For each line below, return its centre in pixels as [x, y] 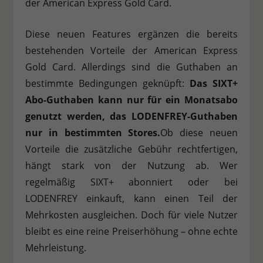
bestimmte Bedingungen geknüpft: [107, 84]
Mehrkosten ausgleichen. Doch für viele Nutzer [131, 215]
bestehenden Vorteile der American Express [131, 51]
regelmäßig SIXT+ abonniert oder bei [131, 182]
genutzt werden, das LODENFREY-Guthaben [131, 117]
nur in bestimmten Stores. [93, 133]
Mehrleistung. [55, 248]
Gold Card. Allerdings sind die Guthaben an [131, 67]
